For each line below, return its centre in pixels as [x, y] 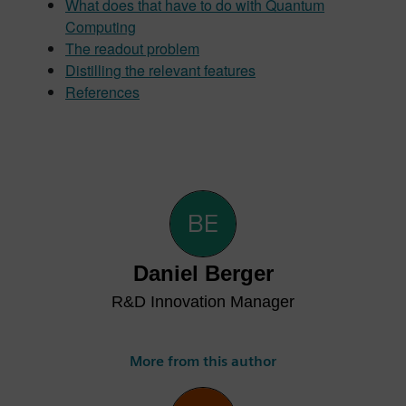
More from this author [203, 361]
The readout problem [132, 48]
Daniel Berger [203, 273]
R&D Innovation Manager [203, 302]
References [102, 92]
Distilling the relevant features [160, 70]
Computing [101, 27]
